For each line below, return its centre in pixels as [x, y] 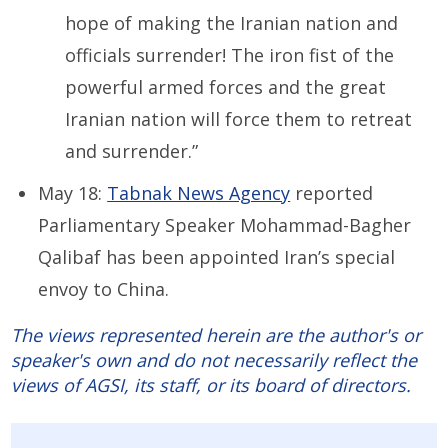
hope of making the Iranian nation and [232, 22]
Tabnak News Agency [199, 192]
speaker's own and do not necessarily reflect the [214, 359]
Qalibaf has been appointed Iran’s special [217, 256]
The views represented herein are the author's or [216, 334]
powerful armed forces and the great [226, 86]
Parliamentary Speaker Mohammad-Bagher [225, 224]
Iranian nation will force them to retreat [239, 118]
